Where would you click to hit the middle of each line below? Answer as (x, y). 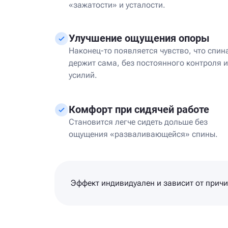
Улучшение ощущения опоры (139, 38)
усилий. (83, 75)
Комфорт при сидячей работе (139, 109)
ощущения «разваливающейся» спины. (143, 134)
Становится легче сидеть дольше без (138, 122)
